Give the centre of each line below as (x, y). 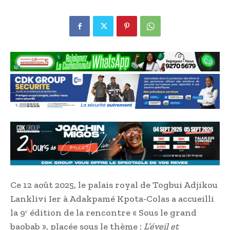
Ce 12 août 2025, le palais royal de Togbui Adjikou (114, 185)
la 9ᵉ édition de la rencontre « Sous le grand (103, 213)
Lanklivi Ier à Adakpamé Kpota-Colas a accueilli (112, 199)
